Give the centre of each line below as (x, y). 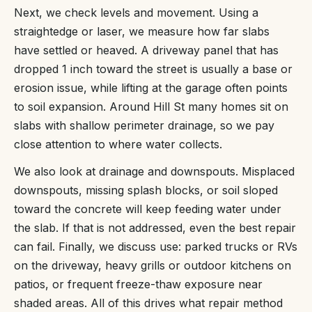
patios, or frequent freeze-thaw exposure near (138, 284)
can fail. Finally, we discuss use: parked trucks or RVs (156, 247)
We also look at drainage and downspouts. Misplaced (154, 172)
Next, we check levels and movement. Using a (136, 13)
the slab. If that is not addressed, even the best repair (155, 228)
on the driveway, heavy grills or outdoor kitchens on (153, 266)
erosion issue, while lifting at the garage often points (151, 88)
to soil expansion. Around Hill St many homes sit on (151, 107)
